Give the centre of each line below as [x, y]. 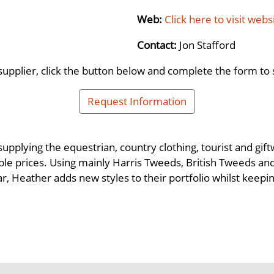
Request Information [137, 101]
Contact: [158, 44]
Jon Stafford [207, 44]
